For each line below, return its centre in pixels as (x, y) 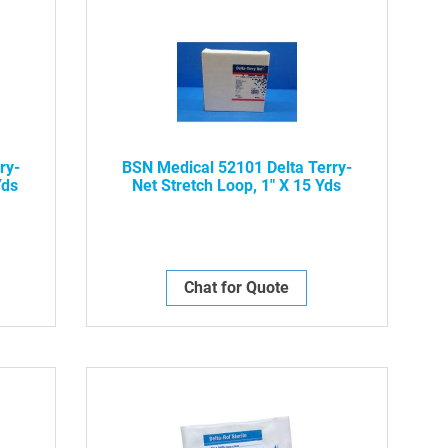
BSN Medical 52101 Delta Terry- (236, 167)
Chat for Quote (237, 287)
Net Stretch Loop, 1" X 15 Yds (237, 185)
